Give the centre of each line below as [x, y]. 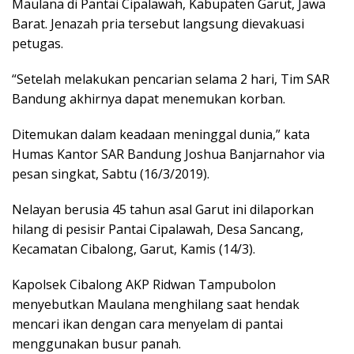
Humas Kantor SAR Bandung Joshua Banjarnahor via [168, 154]
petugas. [38, 43]
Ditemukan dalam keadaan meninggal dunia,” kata [161, 134]
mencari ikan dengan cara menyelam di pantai [147, 324]
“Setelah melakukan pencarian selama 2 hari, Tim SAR [171, 79]
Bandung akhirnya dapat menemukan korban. [149, 98]
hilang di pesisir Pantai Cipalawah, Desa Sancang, [158, 229]
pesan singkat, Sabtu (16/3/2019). [111, 173]
